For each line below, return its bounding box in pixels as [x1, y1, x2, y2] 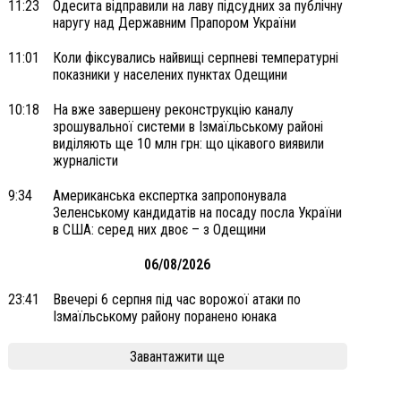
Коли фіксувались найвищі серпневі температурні [52, 49, 338, 66]
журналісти [52, 152, 118, 169]
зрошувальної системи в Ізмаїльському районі [52, 118, 323, 135]
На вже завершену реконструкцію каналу [52, 101, 294, 118]
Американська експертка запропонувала [52, 187, 286, 204]
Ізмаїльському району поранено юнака [52, 308, 277, 325]
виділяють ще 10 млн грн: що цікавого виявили [52, 135, 324, 152]
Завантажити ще [130, 347, 226, 365]
